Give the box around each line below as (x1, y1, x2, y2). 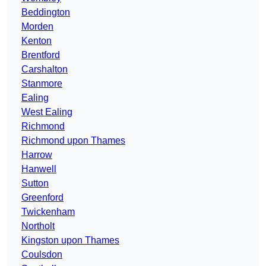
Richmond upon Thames (21, 135, 125, 146)
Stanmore (21, 78, 62, 89)
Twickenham (21, 207, 75, 217)
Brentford (21, 50, 60, 61)
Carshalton (21, 64, 68, 75)
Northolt (21, 221, 55, 232)
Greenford (21, 192, 64, 203)
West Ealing (21, 107, 72, 118)
